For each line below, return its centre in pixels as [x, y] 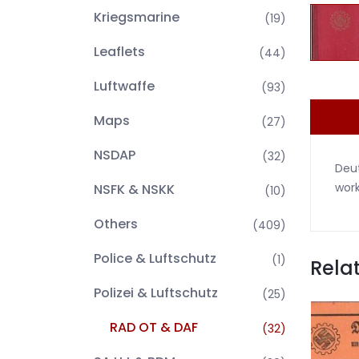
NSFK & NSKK [134, 190]
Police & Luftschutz [155, 258]
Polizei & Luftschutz [156, 293]
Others [116, 224]
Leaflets [119, 52]
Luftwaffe [124, 86]
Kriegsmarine [137, 17]
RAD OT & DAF [154, 327]
